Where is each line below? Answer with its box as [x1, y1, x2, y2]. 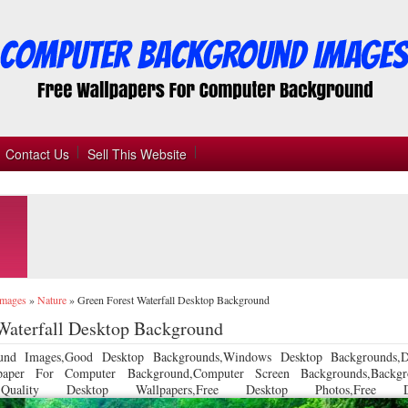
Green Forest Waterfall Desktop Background [77, 292, 270, 307]
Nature [37, 292, 66, 307]
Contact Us [5, 145, 69, 163]
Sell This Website [87, 145, 187, 163]
